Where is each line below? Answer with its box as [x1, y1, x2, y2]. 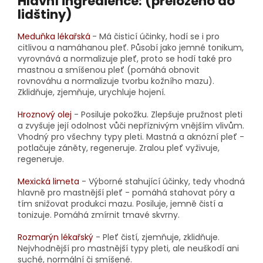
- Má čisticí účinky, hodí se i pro [92, 30, 220, 42]
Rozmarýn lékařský [18, 231, 93, 243]
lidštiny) [18, 6, 72, 23]
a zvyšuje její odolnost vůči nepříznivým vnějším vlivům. [18, 119, 244, 131]
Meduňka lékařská [18, 30, 90, 42]
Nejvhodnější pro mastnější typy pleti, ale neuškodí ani [18, 242, 239, 254]
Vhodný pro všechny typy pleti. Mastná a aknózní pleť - [18, 130, 244, 143]
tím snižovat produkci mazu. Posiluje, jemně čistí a [18, 197, 223, 210]
